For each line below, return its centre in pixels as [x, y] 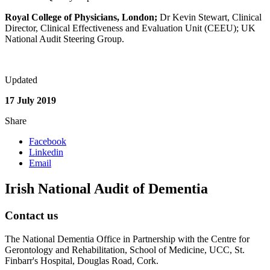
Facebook [48, 142]
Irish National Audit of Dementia [106, 189]
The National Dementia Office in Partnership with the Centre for [127, 239]
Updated [21, 80]
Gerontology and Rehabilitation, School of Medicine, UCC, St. [125, 250]
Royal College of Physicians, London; [82, 17]
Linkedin [46, 152]
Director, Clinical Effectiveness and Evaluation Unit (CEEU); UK [130, 28]
